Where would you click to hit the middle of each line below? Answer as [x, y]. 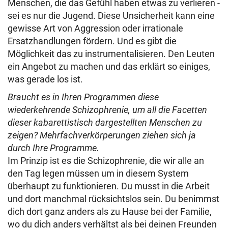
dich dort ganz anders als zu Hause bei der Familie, [110, 211]
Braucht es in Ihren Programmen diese [83, 97]
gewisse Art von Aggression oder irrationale [95, 28]
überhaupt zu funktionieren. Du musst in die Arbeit [109, 186]
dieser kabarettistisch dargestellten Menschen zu [105, 122]
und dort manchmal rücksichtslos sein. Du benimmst [113, 199]
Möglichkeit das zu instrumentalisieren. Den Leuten [111, 54]
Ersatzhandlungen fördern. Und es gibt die [92, 41]
